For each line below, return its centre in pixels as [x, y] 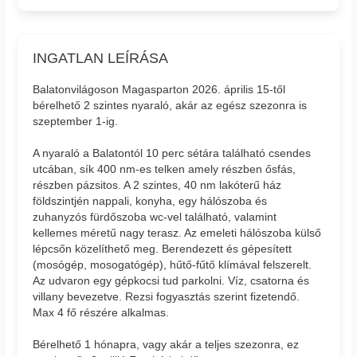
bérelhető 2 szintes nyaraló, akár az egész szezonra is [170, 105]
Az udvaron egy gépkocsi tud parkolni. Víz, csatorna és [171, 280]
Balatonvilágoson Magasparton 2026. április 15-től [159, 89]
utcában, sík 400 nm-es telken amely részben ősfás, [165, 169]
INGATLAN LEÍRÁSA [101, 58]
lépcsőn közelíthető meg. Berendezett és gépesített [163, 248]
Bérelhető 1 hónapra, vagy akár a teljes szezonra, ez [166, 344]
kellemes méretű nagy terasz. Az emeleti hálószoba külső [177, 232]
